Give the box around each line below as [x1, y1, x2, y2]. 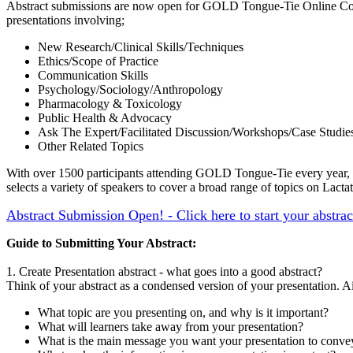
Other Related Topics [38, 139, 143, 153]
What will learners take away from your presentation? [38, 319, 303, 333]
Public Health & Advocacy [38, 110, 172, 124]
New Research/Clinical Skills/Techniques [38, 39, 243, 54]
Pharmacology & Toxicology [38, 96, 182, 110]
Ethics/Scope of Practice [38, 54, 158, 68]
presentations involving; [6, 13, 124, 27]
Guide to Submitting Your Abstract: [6, 236, 196, 250]
